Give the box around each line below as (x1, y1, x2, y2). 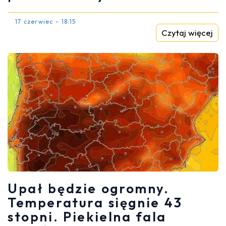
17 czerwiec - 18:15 (15, 17, 76, 25)
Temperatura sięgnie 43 (8, 194, 183, 211)
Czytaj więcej (161, 27, 213, 38)
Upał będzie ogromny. (8, 180, 169, 197)
